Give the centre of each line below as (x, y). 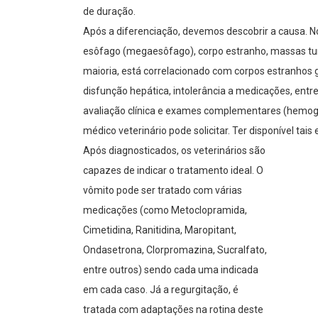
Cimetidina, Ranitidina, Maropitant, (160, 230)
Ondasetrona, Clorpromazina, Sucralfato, (175, 250)
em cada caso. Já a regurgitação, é (161, 290)
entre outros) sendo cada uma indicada (171, 270)
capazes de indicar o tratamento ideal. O (173, 171)
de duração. (109, 12)
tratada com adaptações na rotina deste (173, 310)
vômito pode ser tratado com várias (163, 191)
